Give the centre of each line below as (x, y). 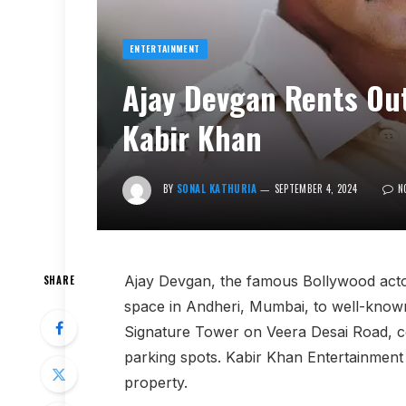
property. (155, 382)
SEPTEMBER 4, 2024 (316, 188)
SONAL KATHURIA (217, 188)
